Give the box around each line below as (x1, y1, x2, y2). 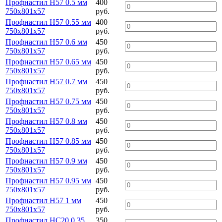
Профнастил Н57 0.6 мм (5, 37, 87, 46)
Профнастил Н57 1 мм (5, 196, 81, 205)
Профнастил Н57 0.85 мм (5, 136, 91, 145)
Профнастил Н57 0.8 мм (5, 116, 87, 125)
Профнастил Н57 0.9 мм (5, 156, 87, 165)
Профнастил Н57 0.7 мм (5, 77, 87, 86)
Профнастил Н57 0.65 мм (5, 57, 91, 66)
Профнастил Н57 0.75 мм (5, 97, 91, 106)
